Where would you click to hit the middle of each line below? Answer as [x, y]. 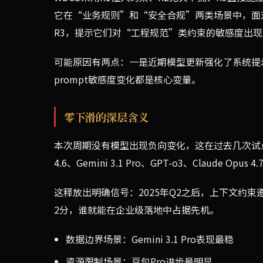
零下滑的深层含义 [106, 117]
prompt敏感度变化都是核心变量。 [127, 80]
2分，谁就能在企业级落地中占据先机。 [136, 210]
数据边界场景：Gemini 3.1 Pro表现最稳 [150, 239]
